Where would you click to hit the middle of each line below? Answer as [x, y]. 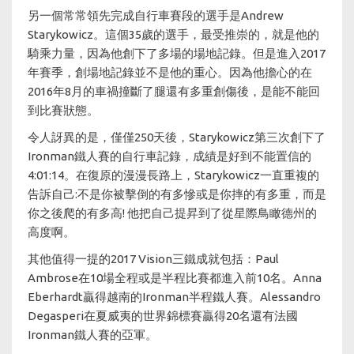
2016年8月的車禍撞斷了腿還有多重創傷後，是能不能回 [174, 91]
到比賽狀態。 [63, 110]
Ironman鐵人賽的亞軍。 [92, 334]
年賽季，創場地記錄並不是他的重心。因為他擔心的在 [170, 72]
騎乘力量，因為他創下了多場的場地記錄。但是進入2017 [177, 53]
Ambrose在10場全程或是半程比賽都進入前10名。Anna [175, 277]
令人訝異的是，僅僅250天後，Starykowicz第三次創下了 [177, 137]
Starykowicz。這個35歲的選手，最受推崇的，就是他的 [173, 34]
